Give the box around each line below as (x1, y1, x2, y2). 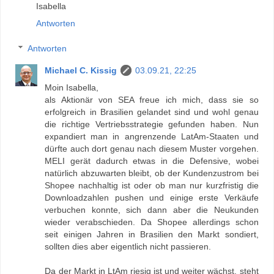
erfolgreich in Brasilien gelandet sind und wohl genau (45, 107, 259, 117)
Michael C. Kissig (45, 65, 117, 76)
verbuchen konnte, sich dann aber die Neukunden (45, 205, 259, 215)
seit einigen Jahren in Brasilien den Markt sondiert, (45, 229, 259, 240)
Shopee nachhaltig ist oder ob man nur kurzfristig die (45, 180, 259, 191)
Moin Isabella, (45, 83, 99, 93)
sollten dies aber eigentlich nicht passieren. (45, 242, 212, 252)
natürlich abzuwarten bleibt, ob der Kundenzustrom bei (45, 168, 259, 179)
